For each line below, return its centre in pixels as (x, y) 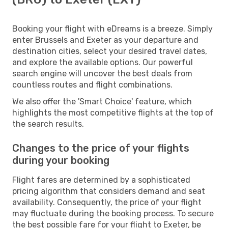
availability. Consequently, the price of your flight (107, 202)
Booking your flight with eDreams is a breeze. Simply (112, 28)
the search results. (48, 124)
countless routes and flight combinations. (92, 84)
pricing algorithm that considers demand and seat (109, 191)
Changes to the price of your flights (101, 148)
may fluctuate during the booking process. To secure (113, 213)
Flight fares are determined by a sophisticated (101, 180)
